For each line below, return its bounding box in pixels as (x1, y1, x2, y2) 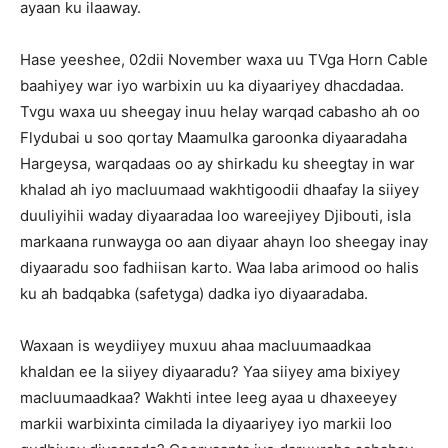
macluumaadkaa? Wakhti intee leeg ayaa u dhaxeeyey (20, 388, 397, 407)
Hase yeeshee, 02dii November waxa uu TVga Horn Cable (20, 50, 428, 69)
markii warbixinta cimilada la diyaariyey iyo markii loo (20, 414, 392, 433)
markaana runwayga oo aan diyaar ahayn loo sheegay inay (20, 232, 428, 251)
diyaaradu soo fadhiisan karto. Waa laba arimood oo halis (20, 258, 419, 277)
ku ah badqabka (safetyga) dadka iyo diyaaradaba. (20, 284, 368, 303)
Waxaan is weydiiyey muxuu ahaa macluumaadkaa (20, 336, 371, 355)
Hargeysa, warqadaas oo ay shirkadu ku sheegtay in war (20, 154, 415, 173)
